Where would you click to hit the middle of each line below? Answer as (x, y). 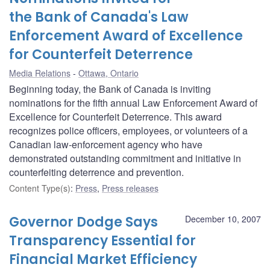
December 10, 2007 (223, 218)
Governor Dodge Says (83, 222)
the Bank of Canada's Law (99, 17)
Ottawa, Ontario (108, 73)
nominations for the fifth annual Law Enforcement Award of (133, 102)
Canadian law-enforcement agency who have (106, 144)
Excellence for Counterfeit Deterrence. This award (115, 116)
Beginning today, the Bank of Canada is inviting (110, 89)
